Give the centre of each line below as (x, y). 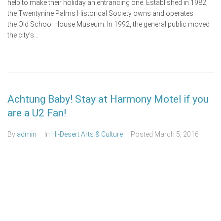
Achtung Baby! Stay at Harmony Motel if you (108, 99)
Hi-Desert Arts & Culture (87, 134)
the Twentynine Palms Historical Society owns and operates (100, 14)
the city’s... (23, 35)
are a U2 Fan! (37, 113)
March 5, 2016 (177, 134)
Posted (143, 134)
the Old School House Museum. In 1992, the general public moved (109, 24)
